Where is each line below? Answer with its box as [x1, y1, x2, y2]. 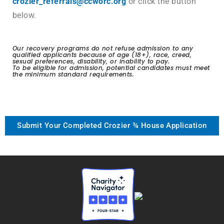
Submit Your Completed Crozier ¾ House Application [17, 121, 207, 130]
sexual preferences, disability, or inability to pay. [12, 57, 170, 66]
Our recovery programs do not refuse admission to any [12, 44, 193, 53]
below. [12, 10, 36, 20]
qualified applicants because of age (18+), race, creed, [12, 50, 192, 59]
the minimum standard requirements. [12, 70, 134, 79]
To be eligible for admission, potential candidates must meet [12, 63, 210, 72]
